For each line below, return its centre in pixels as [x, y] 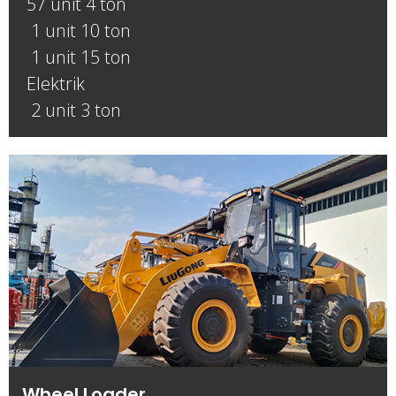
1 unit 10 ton [76, 30]
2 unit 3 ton [72, 110]
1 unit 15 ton [76, 57]
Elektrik [53, 84]
